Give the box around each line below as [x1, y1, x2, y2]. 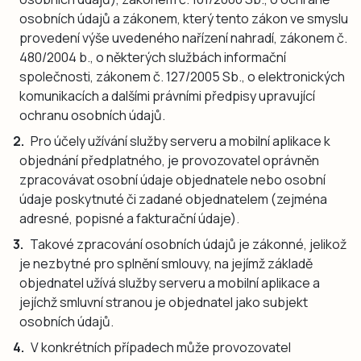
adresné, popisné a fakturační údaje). [19, 209, 239, 227]
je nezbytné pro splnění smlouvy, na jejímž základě [19, 254, 313, 272]
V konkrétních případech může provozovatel [31, 338, 291, 356]
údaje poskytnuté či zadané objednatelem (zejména [19, 189, 327, 208]
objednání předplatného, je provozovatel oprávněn [19, 151, 319, 169]
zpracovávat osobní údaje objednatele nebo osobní [19, 170, 326, 189]
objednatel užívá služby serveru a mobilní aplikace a [19, 273, 320, 292]
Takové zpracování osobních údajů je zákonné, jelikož [30, 234, 346, 253]
